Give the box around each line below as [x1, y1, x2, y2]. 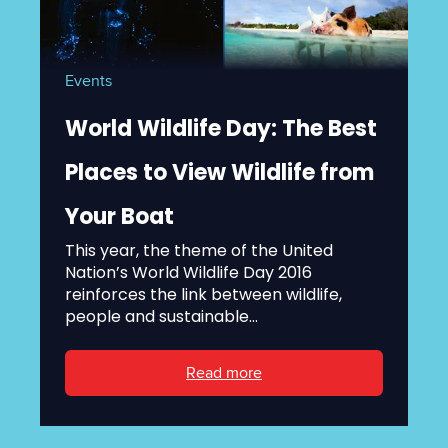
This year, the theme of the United [65, 238, 333, 262]
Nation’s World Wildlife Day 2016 [65, 260, 312, 284]
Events [65, 70, 112, 91]
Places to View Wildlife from [65, 157, 374, 189]
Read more [186, 363, 262, 384]
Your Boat [65, 201, 174, 233]
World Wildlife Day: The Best [65, 113, 377, 145]
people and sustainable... [65, 304, 258, 328]
